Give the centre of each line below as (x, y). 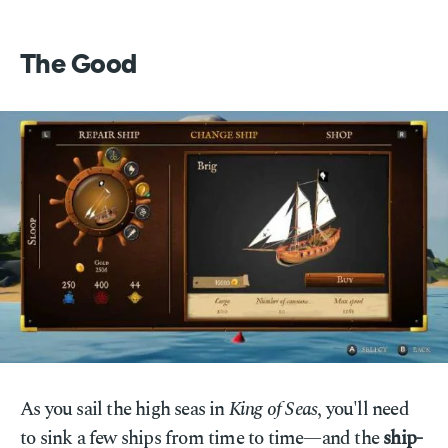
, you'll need (363, 409)
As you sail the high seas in (124, 409)
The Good (78, 64)
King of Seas (273, 409)
